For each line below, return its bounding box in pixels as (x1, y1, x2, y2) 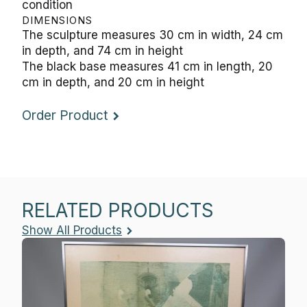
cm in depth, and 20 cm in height (22, 75, 204, 89)
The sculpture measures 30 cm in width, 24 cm (22, 28, 283, 42)
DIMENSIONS (22, 14, 93, 27)
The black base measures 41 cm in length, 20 (22, 60, 273, 73)
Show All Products (22, 223, 122, 237)
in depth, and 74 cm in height (22, 44, 183, 58)
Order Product (22, 107, 108, 123)
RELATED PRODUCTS (22, 199, 214, 222)
